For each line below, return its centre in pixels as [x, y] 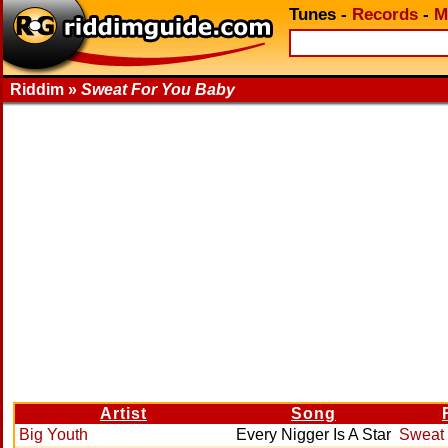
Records [385, 14]
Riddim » [45, 89]
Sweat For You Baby [158, 89]
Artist [123, 413]
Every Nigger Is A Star [313, 434]
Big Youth [53, 434]
